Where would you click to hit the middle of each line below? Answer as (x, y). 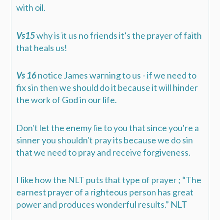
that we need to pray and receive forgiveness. (104, 152)
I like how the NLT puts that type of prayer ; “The (109, 180)
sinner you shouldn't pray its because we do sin (105, 140)
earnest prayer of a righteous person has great (105, 192)
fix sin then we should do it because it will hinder (107, 88)
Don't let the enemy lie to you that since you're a (108, 127)
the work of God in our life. (67, 100)
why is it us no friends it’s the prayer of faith (119, 35)
